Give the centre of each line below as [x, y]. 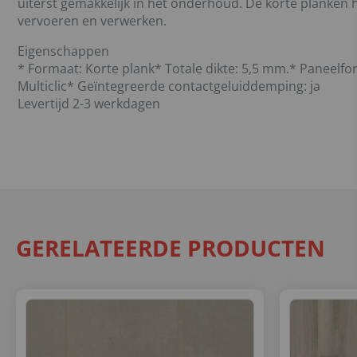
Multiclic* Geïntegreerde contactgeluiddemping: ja [169, 86]
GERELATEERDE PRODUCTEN [171, 247]
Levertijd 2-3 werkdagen [89, 103]
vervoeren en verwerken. [92, 20]
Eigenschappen [63, 51]
